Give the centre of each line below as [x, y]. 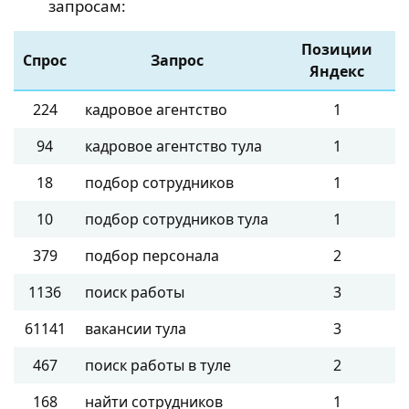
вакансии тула [136, 328]
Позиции [337, 49]
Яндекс [337, 71]
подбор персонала [152, 255]
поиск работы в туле [158, 365]
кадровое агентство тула [173, 146]
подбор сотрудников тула [177, 219]
